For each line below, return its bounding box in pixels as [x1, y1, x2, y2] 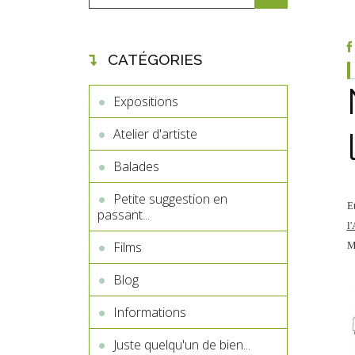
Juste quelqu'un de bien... [113, 336, 250, 353]
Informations [113, 303, 186, 321]
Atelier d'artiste [113, 125, 197, 143]
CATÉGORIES [108, 51, 203, 68]
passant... [97, 206, 150, 223]
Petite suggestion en [113, 190, 227, 208]
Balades [113, 158, 159, 175]
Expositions [113, 93, 178, 110]
